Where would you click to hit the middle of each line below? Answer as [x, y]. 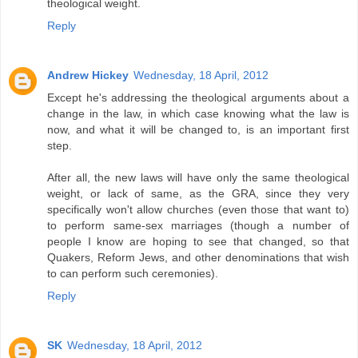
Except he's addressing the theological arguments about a [198, 98]
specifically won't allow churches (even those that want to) [198, 210]
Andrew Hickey [88, 76]
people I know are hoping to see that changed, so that [198, 242]
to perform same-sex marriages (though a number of [198, 226]
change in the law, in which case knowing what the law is [198, 114]
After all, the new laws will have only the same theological [198, 178]
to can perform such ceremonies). [133, 274]
